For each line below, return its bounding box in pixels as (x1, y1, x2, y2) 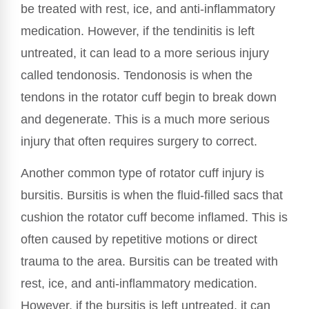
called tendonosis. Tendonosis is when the (21, 68, 252, 83)
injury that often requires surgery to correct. (21, 134, 257, 149)
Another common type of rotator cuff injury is (21, 166, 264, 181)
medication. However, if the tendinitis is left (21, 24, 255, 39)
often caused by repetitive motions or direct (21, 232, 257, 247)
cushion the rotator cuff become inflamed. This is (21, 210, 288, 225)
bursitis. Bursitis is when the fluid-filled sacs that (21, 188, 283, 203)
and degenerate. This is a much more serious (21, 112, 270, 127)
